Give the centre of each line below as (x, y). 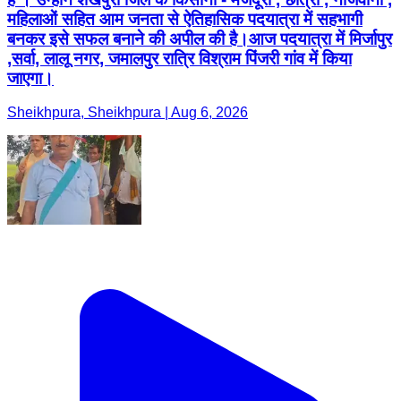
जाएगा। (30, 78)
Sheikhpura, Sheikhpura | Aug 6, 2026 (128, 113)
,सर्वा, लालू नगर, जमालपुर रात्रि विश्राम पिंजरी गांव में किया (179, 58)
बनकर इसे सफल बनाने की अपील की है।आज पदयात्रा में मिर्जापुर (200, 38)
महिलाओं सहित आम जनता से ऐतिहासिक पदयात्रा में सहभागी (185, 19)
